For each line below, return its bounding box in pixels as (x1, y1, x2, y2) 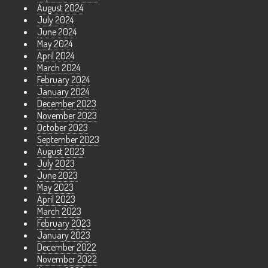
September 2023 (37, 133, 99, 145)
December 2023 (37, 97, 96, 109)
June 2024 (37, 25, 77, 38)
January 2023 (37, 229, 90, 241)
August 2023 (37, 145, 84, 157)
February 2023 (37, 217, 91, 229)
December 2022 (37, 240, 96, 253)
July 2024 (37, 13, 74, 26)
